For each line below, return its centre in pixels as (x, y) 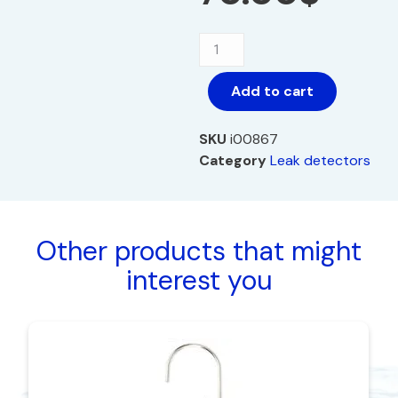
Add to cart (272, 92)
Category (233, 161)
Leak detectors (320, 161)
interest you (199, 281)
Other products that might (199, 251)
